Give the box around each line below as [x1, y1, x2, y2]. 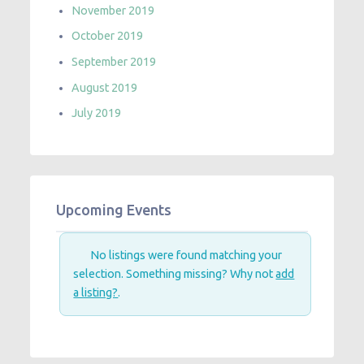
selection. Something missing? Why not [73, 266, 276, 280]
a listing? [73, 285, 119, 299]
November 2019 [71, 3, 155, 17]
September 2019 [71, 54, 157, 68]
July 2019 [71, 106, 122, 120]
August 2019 [71, 80, 138, 94]
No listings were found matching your [88, 248, 283, 262]
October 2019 [71, 29, 144, 43]
